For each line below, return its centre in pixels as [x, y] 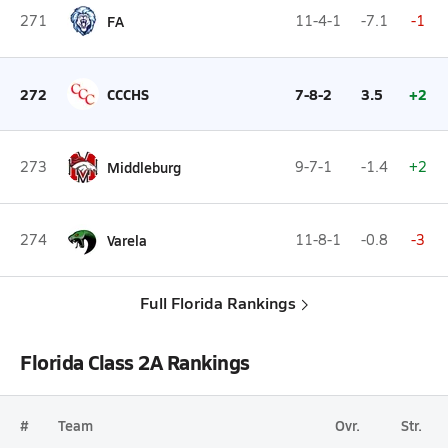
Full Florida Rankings [218, 302]
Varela [127, 240]
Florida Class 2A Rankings [135, 362]
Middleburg [144, 167]
